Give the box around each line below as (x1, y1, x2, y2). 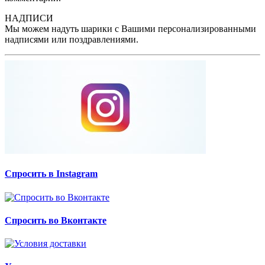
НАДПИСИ (5, 13, 53, 24)
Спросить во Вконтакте (5, 215, 106, 225)
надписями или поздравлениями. (5, 34, 138, 45)
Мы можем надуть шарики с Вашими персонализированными (5, 24, 256, 34)
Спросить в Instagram (5, 169, 98, 179)
